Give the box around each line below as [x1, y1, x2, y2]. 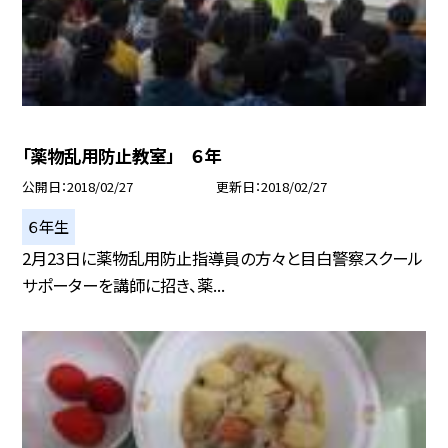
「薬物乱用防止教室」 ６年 [22, 143, 222, 169]
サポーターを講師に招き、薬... [22, 273, 226, 298]
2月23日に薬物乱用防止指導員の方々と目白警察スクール [22, 246, 424, 271]
